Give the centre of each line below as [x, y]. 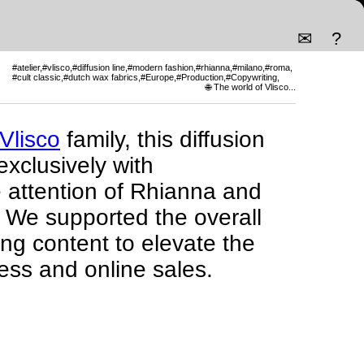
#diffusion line [99, 67]
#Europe [157, 77]
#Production [200, 77]
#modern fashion [160, 67]
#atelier [26, 67]
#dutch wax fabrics [101, 77]
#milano [247, 67]
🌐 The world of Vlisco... [251, 87]
